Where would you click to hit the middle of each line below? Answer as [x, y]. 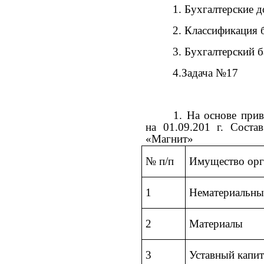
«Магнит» [169, 138]
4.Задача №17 [206, 72]
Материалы [216, 223]
